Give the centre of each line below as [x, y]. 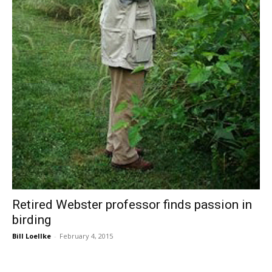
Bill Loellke [32, 236]
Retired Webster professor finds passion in [132, 204]
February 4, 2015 [86, 236]
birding [32, 219]
